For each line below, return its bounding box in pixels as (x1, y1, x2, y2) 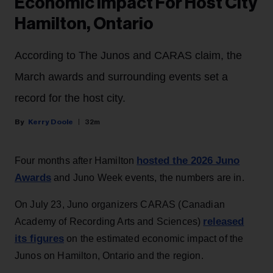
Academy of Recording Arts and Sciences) (15, 216, 204, 227)
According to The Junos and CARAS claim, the (15, 49, 242, 62)
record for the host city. (15, 92, 126, 105)
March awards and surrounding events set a (15, 71, 228, 83)
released (203, 216, 244, 228)
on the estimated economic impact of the (64, 233, 244, 244)
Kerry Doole (28, 118, 73, 126)
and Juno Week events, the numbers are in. (51, 172, 244, 183)
